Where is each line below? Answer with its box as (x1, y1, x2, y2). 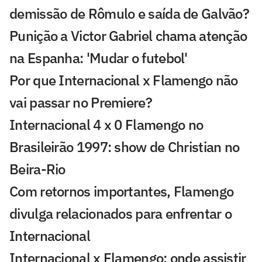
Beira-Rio (9, 160, 65, 179)
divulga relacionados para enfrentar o (9, 204, 232, 223)
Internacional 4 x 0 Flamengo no (9, 115, 204, 135)
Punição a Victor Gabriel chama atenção (9, 26, 247, 46)
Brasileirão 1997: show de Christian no (9, 137, 240, 157)
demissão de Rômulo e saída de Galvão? (9, 4, 250, 23)
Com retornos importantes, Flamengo (9, 182, 234, 201)
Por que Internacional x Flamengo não (9, 71, 238, 90)
